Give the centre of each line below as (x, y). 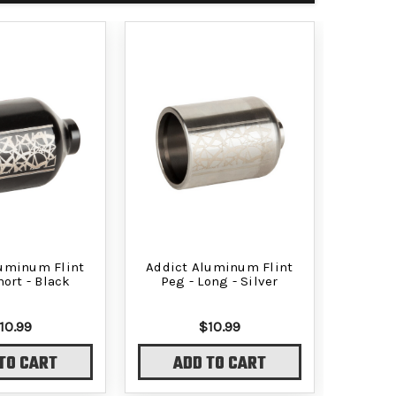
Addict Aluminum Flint (220, 267)
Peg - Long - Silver (219, 281)
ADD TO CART (219, 365)
